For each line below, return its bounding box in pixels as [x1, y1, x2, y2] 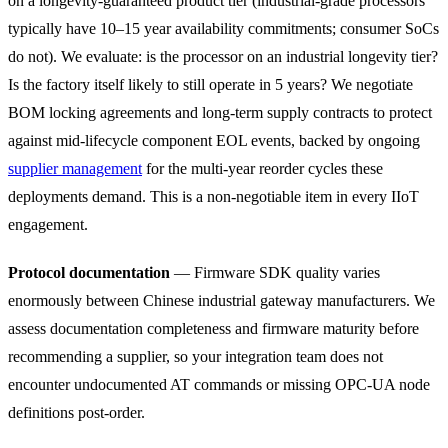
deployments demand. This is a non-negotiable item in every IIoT [8, 187, 419, 205]
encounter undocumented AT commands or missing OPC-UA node [8, 375, 430, 393]
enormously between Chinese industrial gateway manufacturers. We [8, 291, 435, 309]
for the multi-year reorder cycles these [142, 159, 383, 177]
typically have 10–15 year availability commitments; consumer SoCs [8, 19, 439, 37]
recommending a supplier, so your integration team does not [8, 347, 383, 365]
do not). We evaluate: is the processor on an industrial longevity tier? [8, 47, 438, 65]
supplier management [8, 159, 142, 177]
